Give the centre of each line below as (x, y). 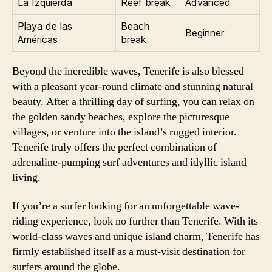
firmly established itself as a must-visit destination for (129, 252)
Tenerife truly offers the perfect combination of (114, 147)
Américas (38, 39)
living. (26, 177)
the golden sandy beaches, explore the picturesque (121, 117)
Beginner (205, 32)
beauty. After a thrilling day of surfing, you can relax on (133, 101)
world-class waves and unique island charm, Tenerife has (136, 236)
